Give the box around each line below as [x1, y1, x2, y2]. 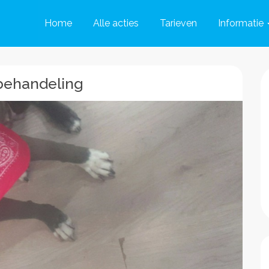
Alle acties [93, 17, 139, 29]
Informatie [218, 17, 264, 29]
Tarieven [160, 17, 197, 29]
